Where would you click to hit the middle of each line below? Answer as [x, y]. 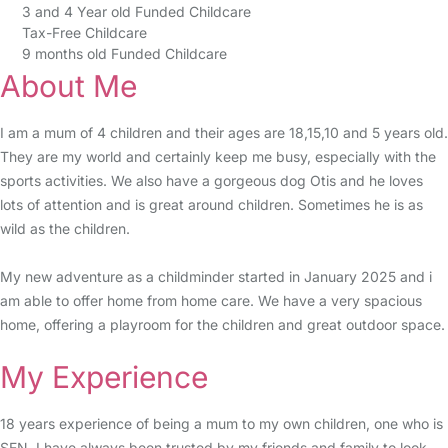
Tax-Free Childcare [84, 32]
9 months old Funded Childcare [124, 53]
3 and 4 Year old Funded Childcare [136, 11]
